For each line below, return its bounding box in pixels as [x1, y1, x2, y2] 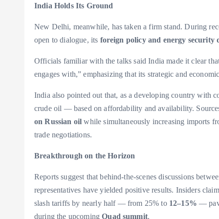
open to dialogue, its [34, 36, 100, 44]
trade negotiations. [34, 131, 92, 139]
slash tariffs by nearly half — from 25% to [34, 199, 169, 208]
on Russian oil [34, 117, 82, 126]
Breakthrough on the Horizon [34, 152, 135, 160]
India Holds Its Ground [34, 1, 113, 10]
